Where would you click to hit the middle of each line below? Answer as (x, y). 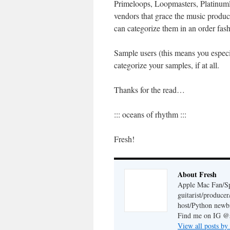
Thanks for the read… (149, 90)
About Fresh (197, 174)
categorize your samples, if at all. (167, 65)
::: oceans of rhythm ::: (150, 114)
